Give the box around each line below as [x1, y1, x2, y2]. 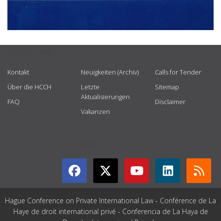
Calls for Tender [154, 67, 201, 76]
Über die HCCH [7, 82, 51, 91]
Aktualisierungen [81, 92, 130, 101]
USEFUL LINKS [7, 47, 54, 57]
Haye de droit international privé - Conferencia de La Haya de [13, 206, 208, 216]
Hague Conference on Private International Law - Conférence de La [5, 195, 216, 205]
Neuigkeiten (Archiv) [81, 67, 139, 76]
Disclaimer [154, 97, 185, 106]
